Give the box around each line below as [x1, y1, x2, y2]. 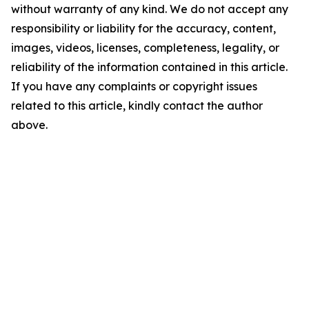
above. [11, 118, 48, 132]
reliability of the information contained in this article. [11, 60, 288, 74]
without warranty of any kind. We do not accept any [11, 2, 288, 16]
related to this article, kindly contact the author [11, 99, 263, 112]
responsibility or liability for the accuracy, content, [11, 21, 276, 35]
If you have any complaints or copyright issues [11, 79, 257, 93]
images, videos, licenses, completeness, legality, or [11, 41, 279, 54]
